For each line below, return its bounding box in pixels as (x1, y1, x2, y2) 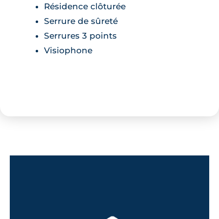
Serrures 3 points (44, 30, 117, 41)
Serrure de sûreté (44, 16, 118, 26)
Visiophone (44, 45, 92, 55)
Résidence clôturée (44, 1, 126, 11)
